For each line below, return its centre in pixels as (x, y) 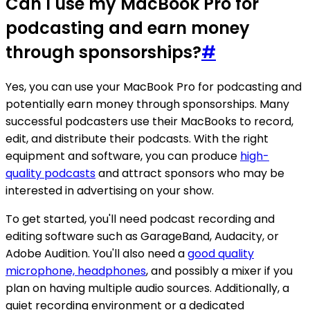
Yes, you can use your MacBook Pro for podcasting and (154, 87)
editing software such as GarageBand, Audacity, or (142, 236)
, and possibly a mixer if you (219, 271)
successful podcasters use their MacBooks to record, (149, 121)
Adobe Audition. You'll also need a (97, 254)
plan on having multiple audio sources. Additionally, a (147, 288)
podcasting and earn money (128, 28)
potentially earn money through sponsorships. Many (147, 104)
